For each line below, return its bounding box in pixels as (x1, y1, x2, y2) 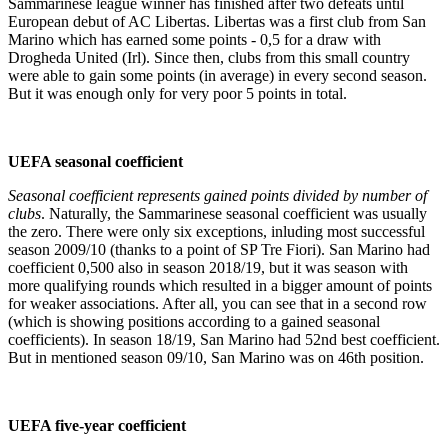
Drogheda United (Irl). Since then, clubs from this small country (8, 48, 410, 66)
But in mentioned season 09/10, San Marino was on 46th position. (8, 348, 424, 366)
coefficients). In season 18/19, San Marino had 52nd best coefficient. (8, 330, 440, 348)
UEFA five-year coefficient (8, 416, 186, 434)
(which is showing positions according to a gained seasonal (8, 312, 380, 330)
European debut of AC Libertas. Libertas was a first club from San (8, 12, 426, 30)
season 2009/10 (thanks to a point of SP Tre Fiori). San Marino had (8, 240, 430, 258)
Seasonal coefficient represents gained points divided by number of (8, 186, 427, 204)
